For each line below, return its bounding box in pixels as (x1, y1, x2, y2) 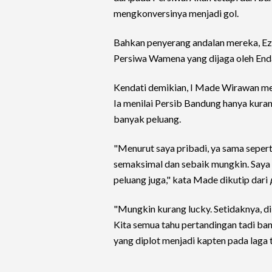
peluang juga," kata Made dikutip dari (114, 174, 270, 185)
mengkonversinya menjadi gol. (114, 7, 239, 19)
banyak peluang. (114, 113, 181, 124)
